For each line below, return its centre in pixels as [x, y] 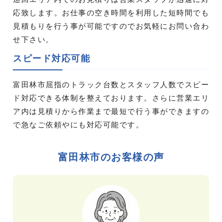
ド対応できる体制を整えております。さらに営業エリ [111, 98]
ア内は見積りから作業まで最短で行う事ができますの [111, 111]
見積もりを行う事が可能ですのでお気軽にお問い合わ [111, 26]
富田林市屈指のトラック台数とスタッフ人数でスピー [111, 84]
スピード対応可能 [52, 58]
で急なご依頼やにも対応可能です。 [78, 124]
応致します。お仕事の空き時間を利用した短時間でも [111, 12]
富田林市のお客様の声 [111, 157]
